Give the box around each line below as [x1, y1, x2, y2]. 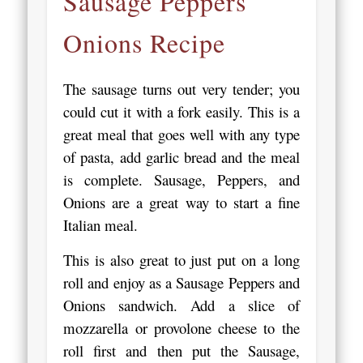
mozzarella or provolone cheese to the [63, 317, 300, 338]
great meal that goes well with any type [63, 123, 300, 144]
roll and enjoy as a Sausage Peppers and [63, 271, 300, 293]
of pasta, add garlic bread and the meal [63, 146, 300, 167]
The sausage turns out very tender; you [63, 78, 300, 99]
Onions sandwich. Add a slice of [63, 294, 300, 315]
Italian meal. [63, 214, 147, 235]
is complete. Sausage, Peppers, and [63, 169, 300, 190]
